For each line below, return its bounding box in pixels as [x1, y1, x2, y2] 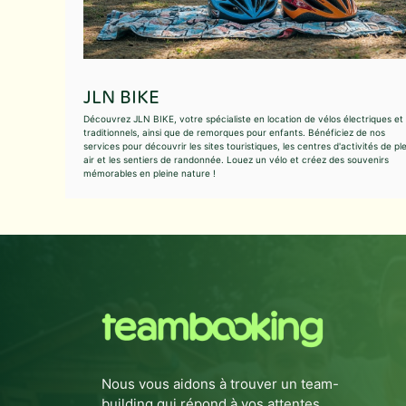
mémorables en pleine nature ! [83, 167, 216, 179]
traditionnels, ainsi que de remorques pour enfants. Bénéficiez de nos [83, 126, 385, 138]
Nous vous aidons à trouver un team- [101, 374, 339, 392]
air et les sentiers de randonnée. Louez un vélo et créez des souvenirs [83, 153, 389, 165]
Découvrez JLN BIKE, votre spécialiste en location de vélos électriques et [83, 112, 403, 124]
